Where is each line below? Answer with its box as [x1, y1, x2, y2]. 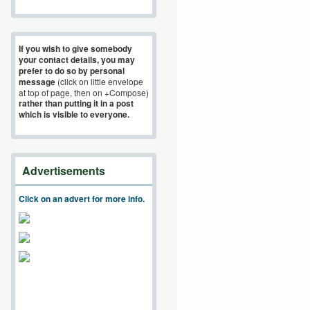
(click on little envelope [57, 75, 143, 87]
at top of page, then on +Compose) [19, 86, 149, 98]
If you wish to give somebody [19, 42, 132, 55]
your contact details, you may [19, 53, 135, 66]
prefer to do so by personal [19, 64, 125, 77]
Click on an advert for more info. [19, 192, 145, 205]
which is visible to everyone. [19, 108, 129, 120]
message [19, 75, 57, 88]
